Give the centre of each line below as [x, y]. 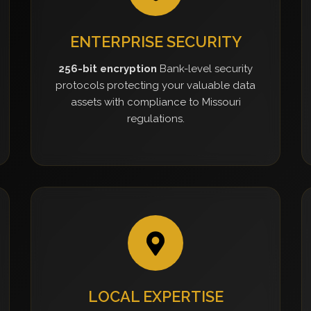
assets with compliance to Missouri [155, 102]
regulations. [155, 119]
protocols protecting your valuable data [155, 85]
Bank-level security [205, 69]
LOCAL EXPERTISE [155, 296]
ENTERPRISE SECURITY [155, 42]
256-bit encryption [108, 69]
